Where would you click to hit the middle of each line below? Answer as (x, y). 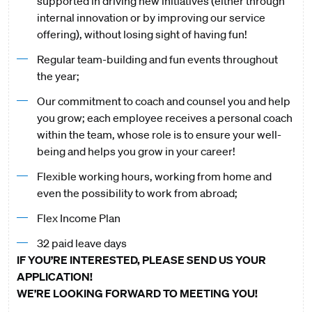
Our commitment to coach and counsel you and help (163, 101)
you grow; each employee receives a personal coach (164, 118)
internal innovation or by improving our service (151, 17)
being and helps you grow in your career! (136, 151)
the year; (58, 76)
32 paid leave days (81, 243)
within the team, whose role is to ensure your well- (159, 134)
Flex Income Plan (78, 218)
